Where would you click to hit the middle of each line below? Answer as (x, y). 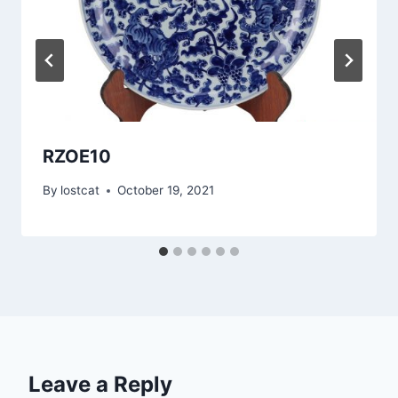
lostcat (80, 191)
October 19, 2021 (166, 191)
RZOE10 (77, 156)
